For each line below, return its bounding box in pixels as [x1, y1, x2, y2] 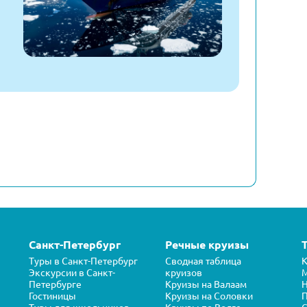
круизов [165, 267, 202, 278]
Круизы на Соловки [165, 290, 253, 302]
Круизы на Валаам [165, 278, 247, 290]
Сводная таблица [165, 255, 241, 267]
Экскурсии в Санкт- [29, 267, 115, 278]
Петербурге [29, 278, 82, 290]
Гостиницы [29, 290, 76, 302]
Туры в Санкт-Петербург [29, 255, 138, 267]
